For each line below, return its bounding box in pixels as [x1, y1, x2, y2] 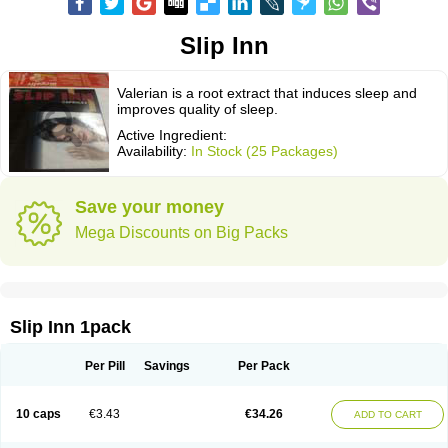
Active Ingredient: [117, 127, 227, 143]
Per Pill [84, 359, 125, 373]
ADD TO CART [353, 409, 422, 420]
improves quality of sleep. [117, 101, 278, 117]
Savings [144, 359, 190, 373]
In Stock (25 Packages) [191, 143, 338, 159]
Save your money [75, 197, 224, 217]
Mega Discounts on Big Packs [75, 224, 288, 241]
